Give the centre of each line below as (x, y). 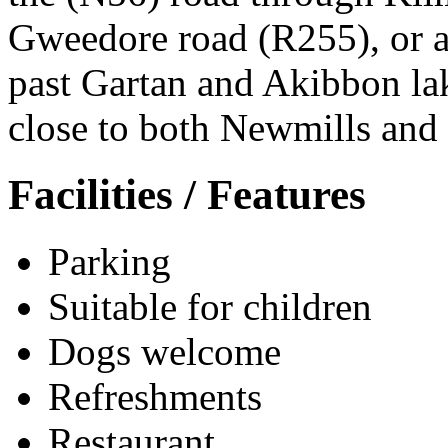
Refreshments (155, 396)
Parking (109, 261)
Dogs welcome (164, 351)
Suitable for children (210, 306)
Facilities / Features (187, 194)
